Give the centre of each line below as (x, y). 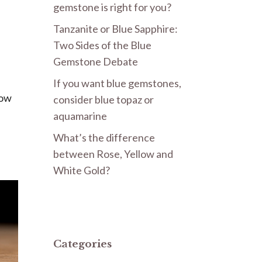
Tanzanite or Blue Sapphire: (116, 28)
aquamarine (80, 116)
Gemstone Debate (96, 61)
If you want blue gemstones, (117, 83)
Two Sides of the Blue (102, 45)
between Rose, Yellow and (113, 154)
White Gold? (82, 170)
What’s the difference (104, 137)
